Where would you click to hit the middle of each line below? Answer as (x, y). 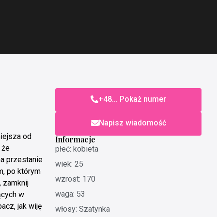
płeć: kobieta (77, 149)
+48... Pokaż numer (132, 99)
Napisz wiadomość (132, 123)
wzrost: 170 (76, 179)
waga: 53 (70, 194)
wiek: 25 (70, 164)
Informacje (76, 139)
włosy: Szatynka (83, 209)
